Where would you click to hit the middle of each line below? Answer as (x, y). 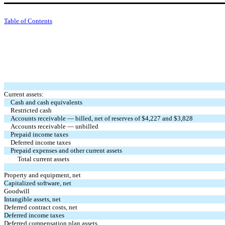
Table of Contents (28, 21)
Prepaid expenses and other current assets (67, 150)
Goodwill (17, 191)
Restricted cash (31, 110)
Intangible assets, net (32, 199)
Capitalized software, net (38, 183)
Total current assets (43, 159)
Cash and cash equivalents (47, 102)
